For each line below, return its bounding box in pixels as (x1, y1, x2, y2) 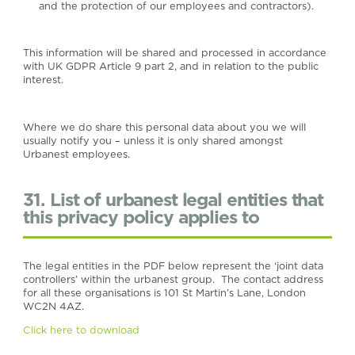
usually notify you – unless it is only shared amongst (23, 135, 284, 147)
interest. (23, 74, 64, 86)
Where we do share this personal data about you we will (23, 121, 307, 134)
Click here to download (23, 323, 140, 336)
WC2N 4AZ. (23, 300, 85, 312)
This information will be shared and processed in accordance (23, 47, 327, 59)
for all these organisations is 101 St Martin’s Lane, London (23, 286, 307, 299)
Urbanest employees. (23, 148, 131, 161)
